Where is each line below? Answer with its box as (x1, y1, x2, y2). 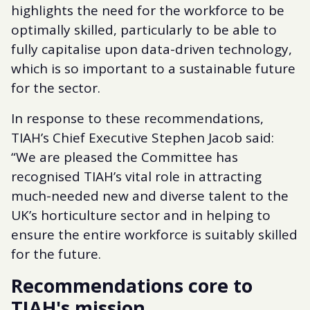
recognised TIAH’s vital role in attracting (11, 167, 262, 185)
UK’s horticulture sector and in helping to (11, 206, 271, 224)
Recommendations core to (11, 272, 253, 298)
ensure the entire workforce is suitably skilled (11, 225, 298, 244)
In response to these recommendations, (11, 109, 264, 127)
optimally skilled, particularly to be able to (11, 20, 277, 39)
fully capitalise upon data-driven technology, (11, 39, 292, 58)
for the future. (11, 244, 101, 263)
